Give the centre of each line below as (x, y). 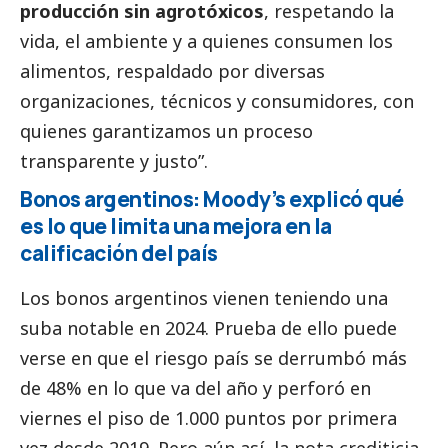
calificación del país (119, 252)
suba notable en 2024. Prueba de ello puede (208, 327)
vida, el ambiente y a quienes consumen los (206, 40)
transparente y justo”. (114, 160)
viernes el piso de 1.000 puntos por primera (208, 417)
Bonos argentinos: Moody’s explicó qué (212, 198)
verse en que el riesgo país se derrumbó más (213, 357)
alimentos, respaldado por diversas (172, 70)
